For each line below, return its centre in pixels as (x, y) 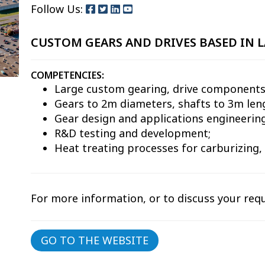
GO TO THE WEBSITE (95, 240)
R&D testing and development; (133, 133)
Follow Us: (59, 9)
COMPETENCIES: (68, 75)
